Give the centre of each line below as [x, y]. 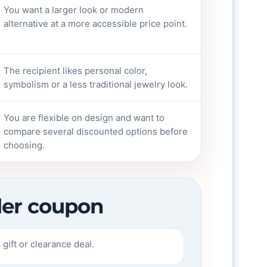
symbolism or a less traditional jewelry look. [96, 84]
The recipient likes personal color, [76, 71]
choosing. [24, 145]
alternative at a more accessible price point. [96, 24]
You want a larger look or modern [74, 10]
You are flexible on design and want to [84, 118]
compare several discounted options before [96, 131]
